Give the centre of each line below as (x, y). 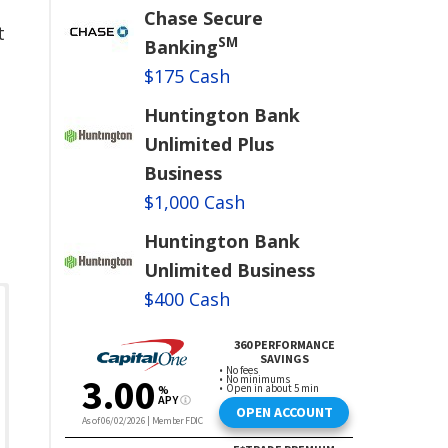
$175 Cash (186, 76)
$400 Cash (186, 299)
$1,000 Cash (194, 202)
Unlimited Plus (208, 144)
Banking (180, 47)
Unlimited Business (229, 270)
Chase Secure (203, 18)
